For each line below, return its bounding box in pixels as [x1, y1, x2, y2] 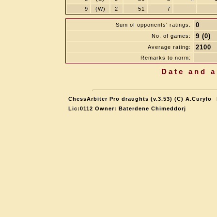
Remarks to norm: [140, 55, 191, 61]
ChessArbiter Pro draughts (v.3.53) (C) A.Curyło [68, 96, 212, 102]
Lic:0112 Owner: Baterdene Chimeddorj [68, 106, 186, 111]
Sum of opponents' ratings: [116, 22, 191, 28]
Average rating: [148, 44, 191, 50]
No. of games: [152, 33, 191, 39]
